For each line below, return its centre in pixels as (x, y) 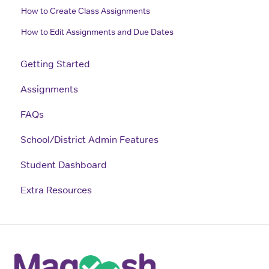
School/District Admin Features (89, 139)
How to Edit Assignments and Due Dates (98, 32)
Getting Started (55, 63)
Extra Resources (56, 189)
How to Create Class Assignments (86, 11)
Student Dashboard (64, 164)
